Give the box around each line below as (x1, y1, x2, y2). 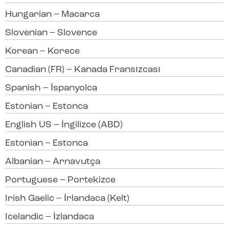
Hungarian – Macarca (5, 10, 100, 20)
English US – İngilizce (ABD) (5, 120, 123, 130)
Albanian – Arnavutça (5, 157, 100, 167)
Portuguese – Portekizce (5, 175, 116, 186)
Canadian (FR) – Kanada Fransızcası (5, 65, 161, 75)
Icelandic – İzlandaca (5, 212, 94, 222)
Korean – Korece (5, 47, 80, 57)
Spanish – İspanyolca (5, 83, 97, 94)
